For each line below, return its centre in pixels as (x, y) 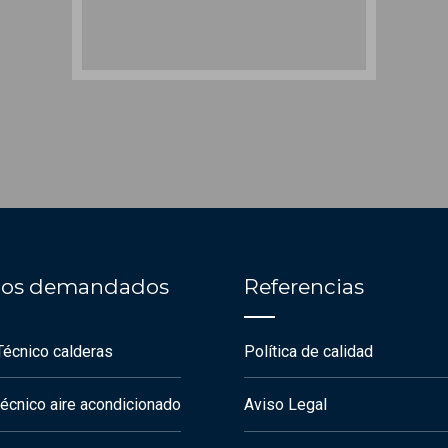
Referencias (304, 286)
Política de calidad (308, 351)
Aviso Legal (285, 405)
